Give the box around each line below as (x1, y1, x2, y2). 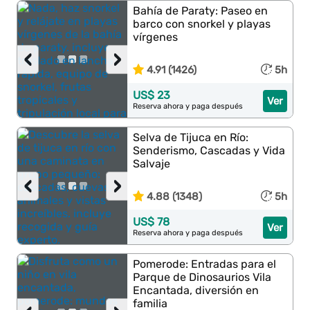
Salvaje (133, 157, 171, 170)
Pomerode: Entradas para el (133, 257, 277, 271)
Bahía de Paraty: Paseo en (133, 4, 268, 17)
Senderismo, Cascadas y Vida (133, 144, 286, 157)
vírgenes (133, 30, 179, 44)
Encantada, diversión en (133, 284, 259, 297)
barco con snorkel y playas (133, 17, 271, 30)
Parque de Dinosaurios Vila (133, 271, 272, 284)
